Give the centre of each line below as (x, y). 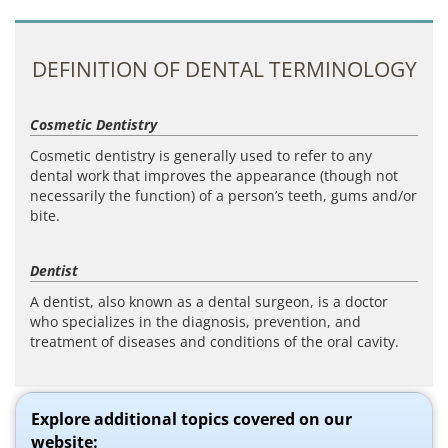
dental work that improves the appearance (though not (214, 175)
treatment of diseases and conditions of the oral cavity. (214, 341)
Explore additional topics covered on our (191, 418)
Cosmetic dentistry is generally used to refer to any (201, 155)
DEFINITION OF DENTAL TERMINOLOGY (224, 68)
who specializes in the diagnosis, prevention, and (195, 321)
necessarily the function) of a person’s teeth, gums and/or (223, 195)
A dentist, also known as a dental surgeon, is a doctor (209, 301)
